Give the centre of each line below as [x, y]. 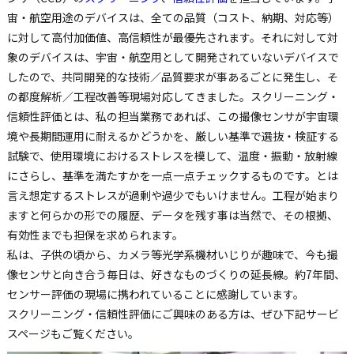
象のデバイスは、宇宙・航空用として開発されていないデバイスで [173, 57]
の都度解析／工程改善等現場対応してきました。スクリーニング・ [173, 97]
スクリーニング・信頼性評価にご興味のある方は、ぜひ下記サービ [173, 314]
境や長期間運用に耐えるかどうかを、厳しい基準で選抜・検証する [173, 136]
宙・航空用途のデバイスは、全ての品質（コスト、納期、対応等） [173, 18]
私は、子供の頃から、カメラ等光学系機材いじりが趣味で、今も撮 [172, 255]
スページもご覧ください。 [73, 334]
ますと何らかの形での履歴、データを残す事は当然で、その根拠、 [172, 215]
